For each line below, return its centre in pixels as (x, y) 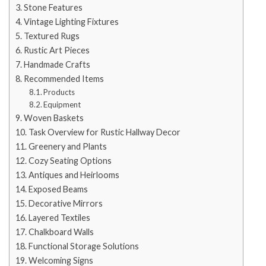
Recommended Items (64, 79)
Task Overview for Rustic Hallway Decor (104, 132)
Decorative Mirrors (65, 204)
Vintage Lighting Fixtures (71, 22)
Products (59, 92)
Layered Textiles (59, 218)
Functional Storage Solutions (83, 246)
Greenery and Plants (67, 147)
